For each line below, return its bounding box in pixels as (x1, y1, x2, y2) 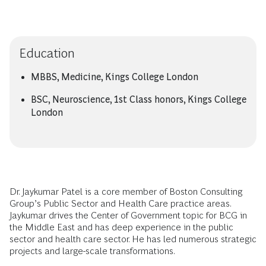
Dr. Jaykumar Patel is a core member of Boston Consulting (9, 186, 242, 197)
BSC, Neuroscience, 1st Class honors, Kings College (31, 94, 246, 104)
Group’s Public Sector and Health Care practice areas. (9, 198, 231, 208)
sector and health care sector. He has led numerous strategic (9, 234, 256, 244)
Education (19, 46, 75, 61)
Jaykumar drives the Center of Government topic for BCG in (9, 210, 247, 220)
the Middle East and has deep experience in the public (9, 222, 233, 232)
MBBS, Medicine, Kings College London (31, 72, 198, 82)
